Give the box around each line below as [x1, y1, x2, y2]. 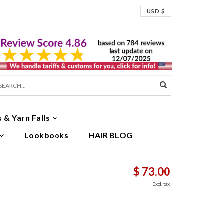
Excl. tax [152, 181, 170, 187]
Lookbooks [24, 130, 68, 140]
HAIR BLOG [88, 130, 133, 140]
